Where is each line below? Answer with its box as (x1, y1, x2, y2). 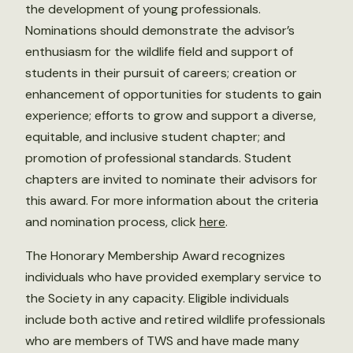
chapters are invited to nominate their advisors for (25, 171, 318, 188)
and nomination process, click (25, 214, 199, 230)
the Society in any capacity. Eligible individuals (25, 290, 289, 307)
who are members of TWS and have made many (25, 333, 299, 349)
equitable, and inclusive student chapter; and (25, 128, 285, 145)
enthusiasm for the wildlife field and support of (25, 43, 293, 60)
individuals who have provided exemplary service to (25, 269, 321, 285)
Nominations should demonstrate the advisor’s (25, 22, 295, 39)
